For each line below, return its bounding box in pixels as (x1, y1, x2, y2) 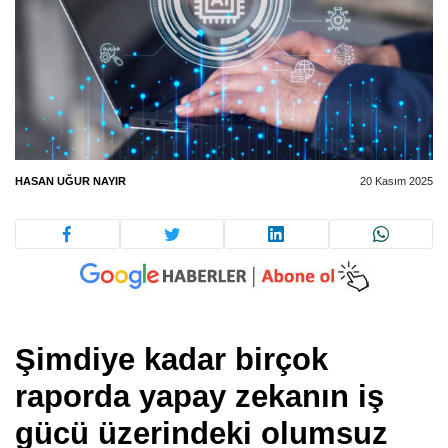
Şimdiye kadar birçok (15, 341, 328, 377)
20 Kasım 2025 (360, 175, 433, 188)
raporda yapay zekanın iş (15, 378, 384, 414)
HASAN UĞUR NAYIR (15, 175, 126, 188)
